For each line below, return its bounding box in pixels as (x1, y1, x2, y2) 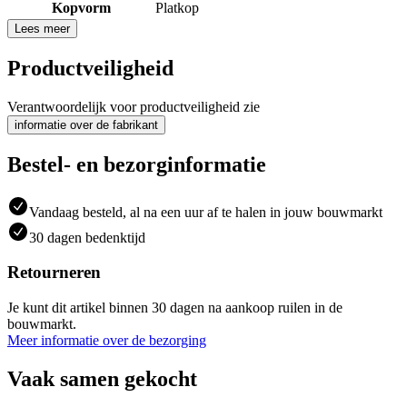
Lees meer (15, 21, 70, 35)
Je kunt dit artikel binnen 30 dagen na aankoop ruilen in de (7, 300, 342, 315)
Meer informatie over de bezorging (7, 333, 206, 348)
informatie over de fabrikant (15, 117, 158, 132)
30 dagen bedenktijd (29, 229, 145, 245)
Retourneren (7, 263, 101, 283)
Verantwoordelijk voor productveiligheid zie (7, 98, 260, 114)
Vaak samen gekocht (7, 366, 197, 391)
